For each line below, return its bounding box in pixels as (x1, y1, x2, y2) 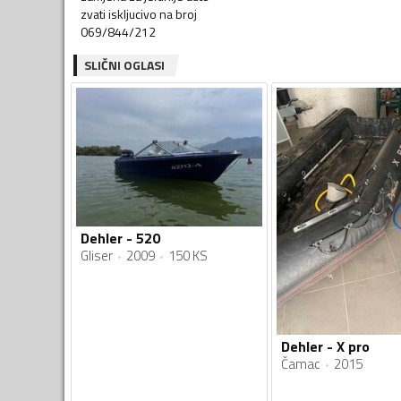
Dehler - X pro (280, 336, 370, 358)
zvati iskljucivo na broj (81, 4, 197, 23)
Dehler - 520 (81, 227, 160, 250)
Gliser (81, 245, 113, 267)
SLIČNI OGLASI (84, 55, 165, 74)
